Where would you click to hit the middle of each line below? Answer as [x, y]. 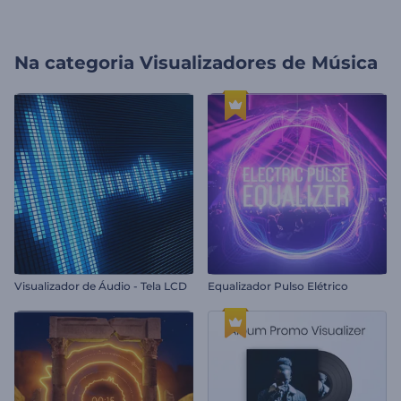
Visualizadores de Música [259, 63]
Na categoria [74, 63]
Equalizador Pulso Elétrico [278, 286]
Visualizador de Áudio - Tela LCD [101, 286]
